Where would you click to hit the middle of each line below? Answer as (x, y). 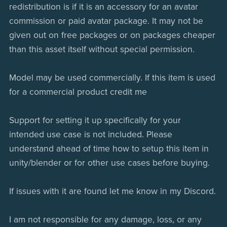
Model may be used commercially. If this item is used (112, 78)
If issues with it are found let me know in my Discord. (112, 192)
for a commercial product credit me (78, 92)
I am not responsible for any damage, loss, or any (105, 220)
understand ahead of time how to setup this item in (109, 149)
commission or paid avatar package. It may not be (106, 21)
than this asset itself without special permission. (103, 50)
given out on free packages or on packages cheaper (112, 35)
